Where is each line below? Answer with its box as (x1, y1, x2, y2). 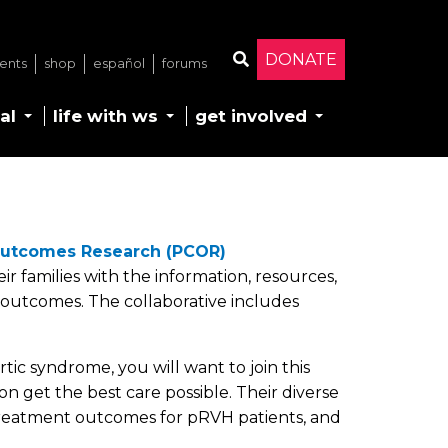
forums (161, 56, 207, 71)
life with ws (52, 106, 158, 126)
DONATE (265, 50, 337, 69)
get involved (194, 106, 307, 126)
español (92, 56, 145, 71)
